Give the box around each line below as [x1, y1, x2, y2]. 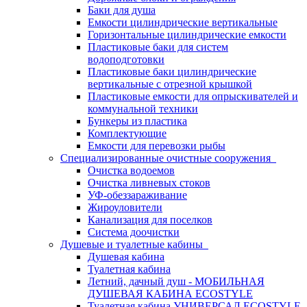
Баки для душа [88, 4, 156, 16]
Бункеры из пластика [88, 115, 187, 127]
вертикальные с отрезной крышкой [88, 78, 252, 90]
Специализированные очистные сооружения [60, 152, 276, 164]
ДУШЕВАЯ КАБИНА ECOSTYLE [88, 288, 253, 299]
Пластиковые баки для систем [88, 41, 228, 53]
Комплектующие [88, 127, 167, 139]
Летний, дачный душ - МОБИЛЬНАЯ [88, 275, 265, 287]
